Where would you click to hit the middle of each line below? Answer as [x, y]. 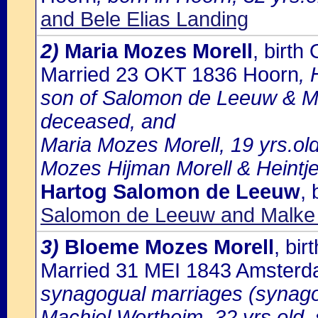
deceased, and [108, 121]
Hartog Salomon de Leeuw [170, 192]
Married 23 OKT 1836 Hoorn [170, 75]
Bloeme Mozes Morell [169, 247]
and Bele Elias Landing [144, 19]
